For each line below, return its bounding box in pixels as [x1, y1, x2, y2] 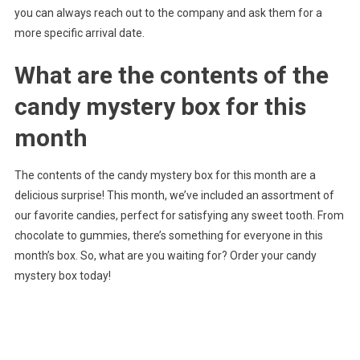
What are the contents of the [14, 61, 329, 90]
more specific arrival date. [14, 27, 145, 40]
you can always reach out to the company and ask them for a [14, 6, 322, 20]
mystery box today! [14, 269, 111, 283]
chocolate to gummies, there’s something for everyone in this [14, 229, 323, 243]
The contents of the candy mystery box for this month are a [14, 169, 316, 182]
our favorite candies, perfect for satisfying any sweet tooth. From [14, 209, 344, 223]
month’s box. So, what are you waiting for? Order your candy [14, 249, 317, 263]
